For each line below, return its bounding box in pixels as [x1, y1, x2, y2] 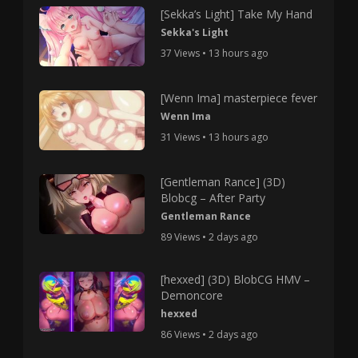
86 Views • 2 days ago [160, 328, 258, 342]
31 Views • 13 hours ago [160, 130, 268, 145]
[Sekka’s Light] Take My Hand [160, 6, 312, 22]
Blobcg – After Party [160, 190, 265, 206]
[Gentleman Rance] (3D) [160, 174, 285, 190]
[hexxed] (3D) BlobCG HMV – [160, 272, 310, 288]
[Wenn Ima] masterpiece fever [160, 90, 317, 106]
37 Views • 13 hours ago [160, 46, 268, 60]
